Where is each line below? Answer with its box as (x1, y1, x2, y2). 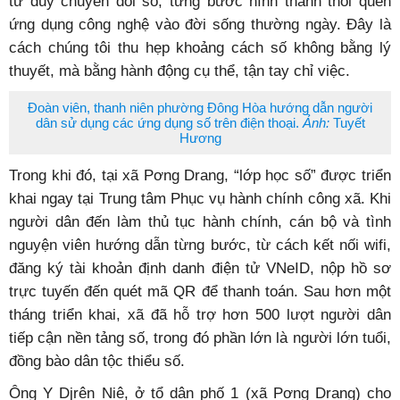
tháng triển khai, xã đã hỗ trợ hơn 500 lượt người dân (9, 306, 391, 322)
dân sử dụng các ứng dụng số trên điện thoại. (35, 115, 303, 130)
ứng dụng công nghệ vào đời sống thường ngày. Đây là (9, 16, 391, 32)
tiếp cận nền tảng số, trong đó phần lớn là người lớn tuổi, (9, 329, 391, 346)
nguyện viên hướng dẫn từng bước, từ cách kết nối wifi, (9, 237, 391, 253)
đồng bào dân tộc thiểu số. (9, 353, 185, 369)
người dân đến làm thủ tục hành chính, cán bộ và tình (9, 213, 391, 229)
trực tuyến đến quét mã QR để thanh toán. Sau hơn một (9, 283, 391, 299)
